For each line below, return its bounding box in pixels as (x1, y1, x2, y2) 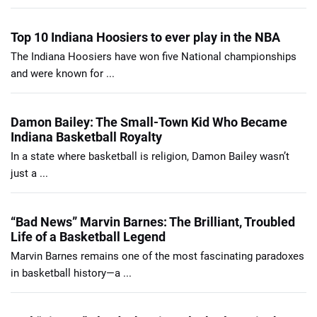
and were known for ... (11, 67, 115, 80)
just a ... (11, 166, 48, 180)
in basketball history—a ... (11, 266, 132, 279)
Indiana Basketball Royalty (11, 129, 162, 144)
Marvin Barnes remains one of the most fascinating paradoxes (11, 249, 304, 263)
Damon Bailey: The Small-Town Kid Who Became (11, 114, 287, 129)
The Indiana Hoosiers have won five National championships (11, 50, 296, 63)
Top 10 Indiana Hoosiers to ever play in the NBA (11, 29, 280, 45)
